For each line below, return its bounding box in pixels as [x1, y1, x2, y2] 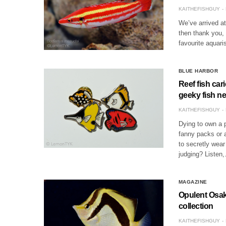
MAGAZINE [178, 179, 207, 185]
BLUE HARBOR [178, 68, 218, 74]
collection [178, 202, 213, 211]
